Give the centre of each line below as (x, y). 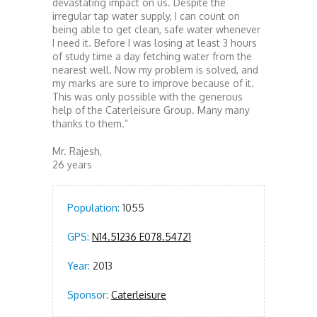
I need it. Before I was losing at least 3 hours (155, 42)
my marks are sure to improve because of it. (153, 83)
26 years (72, 164)
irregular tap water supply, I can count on (146, 16)
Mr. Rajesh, (77, 151)
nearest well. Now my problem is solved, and (155, 69)
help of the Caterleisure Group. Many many (151, 110)
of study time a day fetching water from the (152, 56)
